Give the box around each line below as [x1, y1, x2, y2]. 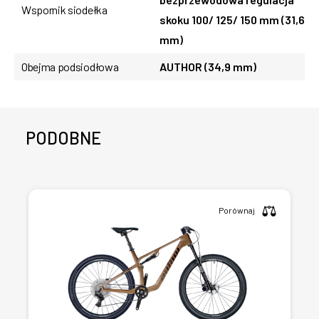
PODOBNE [26, 127, 101, 148]
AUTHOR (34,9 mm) [159, 59, 256, 73]
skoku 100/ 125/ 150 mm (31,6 [159, 12, 305, 26]
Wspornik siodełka [21, 2, 108, 16]
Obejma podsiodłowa [21, 59, 119, 73]
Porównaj [219, 204, 255, 215]
